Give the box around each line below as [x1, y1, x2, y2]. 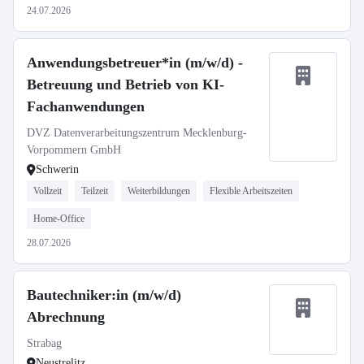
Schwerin [36, 163, 79, 175]
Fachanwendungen [27, 98, 145, 115]
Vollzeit [33, 185, 62, 197]
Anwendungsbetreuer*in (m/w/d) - [27, 54, 243, 71]
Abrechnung [27, 309, 105, 325]
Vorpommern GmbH [27, 144, 121, 156]
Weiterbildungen [128, 185, 190, 197]
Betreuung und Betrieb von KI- [27, 76, 224, 93]
